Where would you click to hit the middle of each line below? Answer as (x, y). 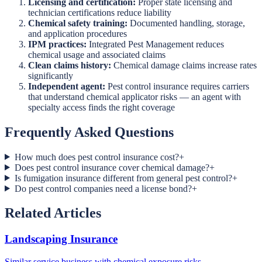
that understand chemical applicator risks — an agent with (135, 96)
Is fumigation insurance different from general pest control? (123, 178)
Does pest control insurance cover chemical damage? (112, 167)
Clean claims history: (70, 65)
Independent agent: (67, 86)
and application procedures (77, 33)
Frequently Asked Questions (89, 132)
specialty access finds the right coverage (101, 107)
